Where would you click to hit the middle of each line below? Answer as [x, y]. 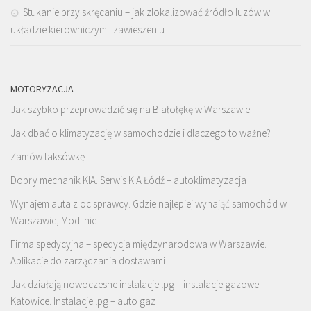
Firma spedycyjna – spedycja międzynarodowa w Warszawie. [138, 244]
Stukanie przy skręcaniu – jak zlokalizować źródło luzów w [146, 12]
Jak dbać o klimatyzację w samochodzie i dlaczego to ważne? [141, 133]
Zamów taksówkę [48, 157]
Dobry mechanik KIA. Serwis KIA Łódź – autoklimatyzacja [128, 180]
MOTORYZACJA [42, 89]
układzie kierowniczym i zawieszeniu [87, 30]
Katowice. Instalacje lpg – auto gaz [83, 301]
